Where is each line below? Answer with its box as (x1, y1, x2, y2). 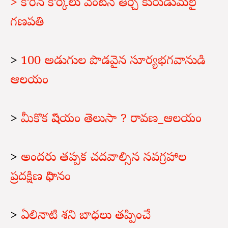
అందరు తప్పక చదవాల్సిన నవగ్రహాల (21, 150, 186, 167)
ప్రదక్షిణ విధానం (10, 169, 71, 186)
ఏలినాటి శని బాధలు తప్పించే (21, 208, 151, 225)
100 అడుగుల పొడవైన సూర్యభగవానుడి (21, 53, 206, 70)
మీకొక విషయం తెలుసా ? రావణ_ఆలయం (17, 111, 202, 128)
